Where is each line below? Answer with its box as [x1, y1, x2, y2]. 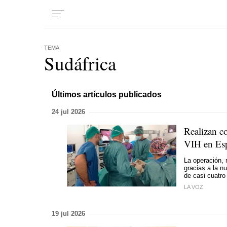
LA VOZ [184, 184, 203, 190]
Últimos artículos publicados [52, 90, 162, 99]
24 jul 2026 [52, 108, 85, 116]
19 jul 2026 [52, 210, 85, 217]
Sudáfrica [44, 51, 116, 75]
